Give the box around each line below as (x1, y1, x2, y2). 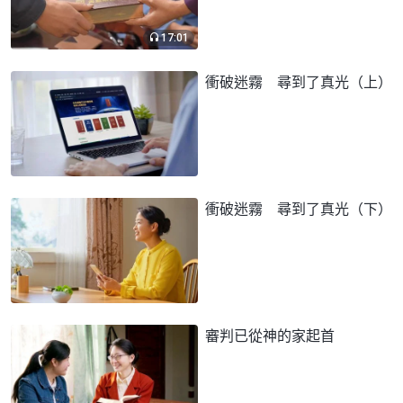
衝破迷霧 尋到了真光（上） (205, 72, 392, 91)
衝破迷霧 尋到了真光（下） (205, 199, 392, 218)
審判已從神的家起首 (205, 326, 335, 345)
